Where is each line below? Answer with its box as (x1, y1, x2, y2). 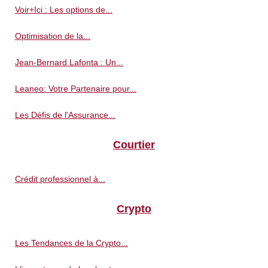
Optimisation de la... (15, 31, 90, 41)
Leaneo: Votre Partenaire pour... (15, 83, 136, 93)
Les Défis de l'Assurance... (15, 109, 115, 120)
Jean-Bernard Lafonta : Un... (15, 57, 123, 67)
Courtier (113, 138, 155, 151)
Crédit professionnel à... (15, 173, 105, 184)
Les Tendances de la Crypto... (15, 237, 128, 248)
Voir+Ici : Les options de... (15, 4, 112, 14)
